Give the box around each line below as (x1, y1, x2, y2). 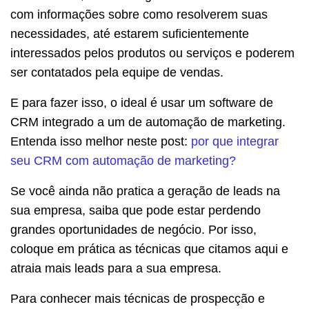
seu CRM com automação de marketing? (10, 154, 236, 168)
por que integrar (191, 134, 279, 149)
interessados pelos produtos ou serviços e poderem (10, 46, 295, 61)
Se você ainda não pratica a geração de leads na (10, 184, 280, 199)
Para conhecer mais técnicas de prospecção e (10, 292, 265, 306)
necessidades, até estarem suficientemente (10, 27, 249, 41)
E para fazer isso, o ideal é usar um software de (10, 96, 273, 110)
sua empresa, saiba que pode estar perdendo (10, 203, 261, 218)
